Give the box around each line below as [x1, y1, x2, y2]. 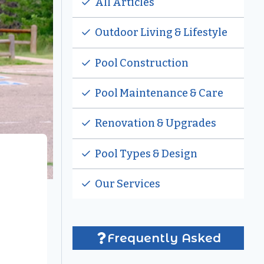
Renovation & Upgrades [94, 117, 216, 130]
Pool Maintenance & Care [94, 87, 223, 100]
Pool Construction [94, 56, 189, 70]
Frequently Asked [107, 231, 221, 246]
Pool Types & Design [94, 147, 197, 160]
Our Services [94, 177, 160, 191]
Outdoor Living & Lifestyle [94, 26, 227, 39]
